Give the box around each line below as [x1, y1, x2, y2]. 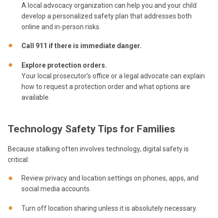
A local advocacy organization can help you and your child [21, 1, 197, 9]
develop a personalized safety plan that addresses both [21, 12, 192, 20]
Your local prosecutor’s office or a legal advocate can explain [21, 72, 205, 80]
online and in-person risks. [21, 22, 101, 31]
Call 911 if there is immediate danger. [21, 42, 142, 50]
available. [21, 93, 50, 101]
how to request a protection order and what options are [21, 82, 190, 91]
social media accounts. [21, 185, 91, 193]
